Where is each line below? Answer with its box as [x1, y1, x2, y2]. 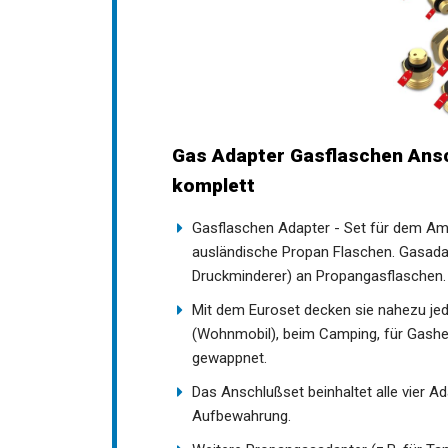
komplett [172, 173, 255, 197]
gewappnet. [192, 348, 267, 367]
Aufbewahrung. [192, 406, 291, 425]
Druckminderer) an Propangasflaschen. [192, 266, 446, 285]
